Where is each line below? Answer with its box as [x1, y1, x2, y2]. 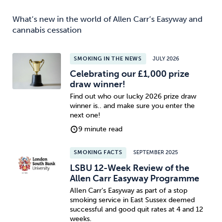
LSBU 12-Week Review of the [69, 162, 189, 173]
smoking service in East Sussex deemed [69, 196, 195, 205]
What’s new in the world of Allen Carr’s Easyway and [12, 14, 203, 24]
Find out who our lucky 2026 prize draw [69, 92, 196, 101]
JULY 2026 [153, 55, 180, 62]
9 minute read [78, 125, 123, 134]
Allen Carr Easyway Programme [69, 172, 199, 184]
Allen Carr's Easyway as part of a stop [69, 186, 187, 195]
